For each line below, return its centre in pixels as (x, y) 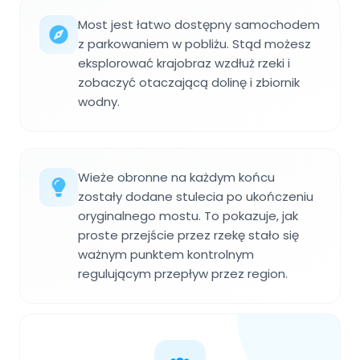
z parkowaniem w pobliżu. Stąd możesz (194, 43)
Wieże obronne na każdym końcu (176, 177)
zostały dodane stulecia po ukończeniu (196, 196)
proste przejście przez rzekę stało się (188, 235)
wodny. (99, 101)
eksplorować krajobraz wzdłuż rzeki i (184, 63)
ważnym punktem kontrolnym (166, 254)
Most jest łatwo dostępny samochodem (199, 24)
